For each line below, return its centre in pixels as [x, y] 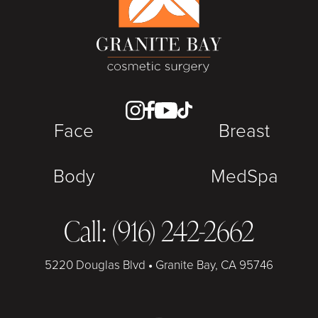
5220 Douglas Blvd [97, 264]
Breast [244, 130]
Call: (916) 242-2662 [159, 230]
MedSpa [244, 175]
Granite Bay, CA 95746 [213, 264]
